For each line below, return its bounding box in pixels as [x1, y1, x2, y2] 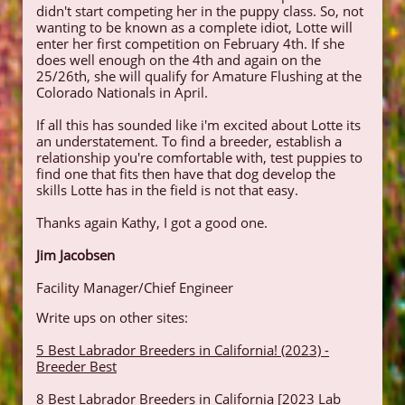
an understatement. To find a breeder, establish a [36, 132, 342, 150]
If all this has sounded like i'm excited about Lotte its [36, 116, 361, 134]
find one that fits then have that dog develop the [36, 165, 335, 183]
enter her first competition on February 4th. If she [36, 34, 344, 52]
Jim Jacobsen [36, 246, 115, 264]
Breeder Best [36, 357, 117, 375]
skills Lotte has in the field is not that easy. [36, 181, 302, 199]
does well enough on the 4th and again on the [36, 51, 321, 69]
